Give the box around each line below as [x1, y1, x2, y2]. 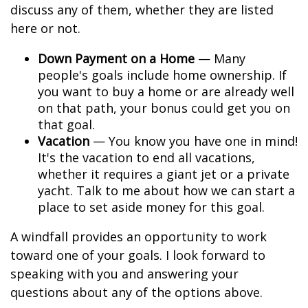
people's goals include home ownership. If [38, 67, 287, 83]
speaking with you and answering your [10, 265, 239, 282]
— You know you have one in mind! [89, 133, 298, 149]
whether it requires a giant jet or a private [38, 166, 289, 182]
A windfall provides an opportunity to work [10, 228, 267, 245]
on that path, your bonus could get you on [38, 100, 290, 116]
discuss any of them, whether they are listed [10, 1, 274, 18]
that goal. [38, 116, 95, 133]
